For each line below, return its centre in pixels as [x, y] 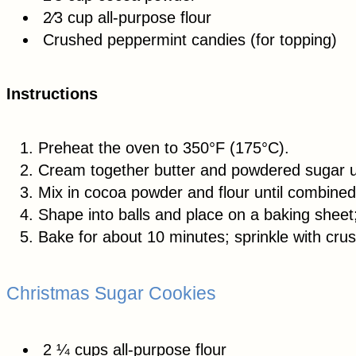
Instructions [52, 93]
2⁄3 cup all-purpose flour [125, 17]
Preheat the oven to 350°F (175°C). [164, 147]
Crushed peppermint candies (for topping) [188, 39]
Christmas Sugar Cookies [111, 293]
